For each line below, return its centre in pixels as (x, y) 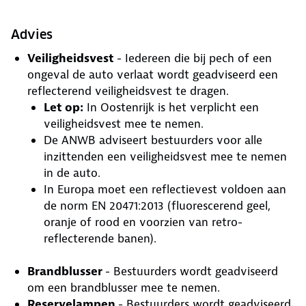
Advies (32, 34)
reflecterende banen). (100, 238)
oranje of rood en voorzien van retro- (143, 222)
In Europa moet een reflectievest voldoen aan (165, 189)
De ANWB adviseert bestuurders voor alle (153, 140)
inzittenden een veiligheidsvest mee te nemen (165, 156)
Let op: (64, 107)
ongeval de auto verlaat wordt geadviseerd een (153, 74)
